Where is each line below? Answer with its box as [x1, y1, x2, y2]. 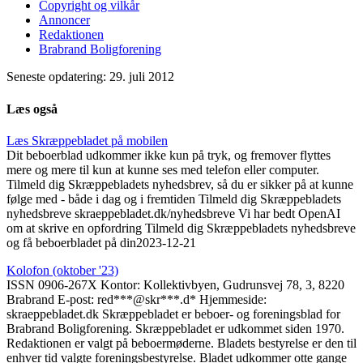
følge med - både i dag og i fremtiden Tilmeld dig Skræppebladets [6, 191, 341, 206]
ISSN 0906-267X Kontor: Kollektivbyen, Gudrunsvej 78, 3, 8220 [6, 277, 344, 292]
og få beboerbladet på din [6, 235, 136, 250]
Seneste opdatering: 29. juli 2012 [6, 70, 174, 84]
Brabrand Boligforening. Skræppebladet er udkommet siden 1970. [6, 321, 344, 335]
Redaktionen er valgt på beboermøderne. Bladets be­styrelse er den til [6, 335, 357, 350]
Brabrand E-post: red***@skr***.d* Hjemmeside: [6, 292, 267, 306]
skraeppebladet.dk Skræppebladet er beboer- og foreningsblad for [6, 306, 340, 321]
